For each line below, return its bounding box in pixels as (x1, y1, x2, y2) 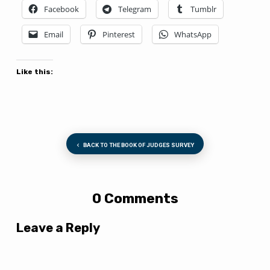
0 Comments (92, 190, 178, 207)
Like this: (16, 67, 53, 76)
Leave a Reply (16, 220, 100, 235)
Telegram (118, 3, 151, 14)
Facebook (43, 3, 79, 14)
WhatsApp (174, 28, 212, 40)
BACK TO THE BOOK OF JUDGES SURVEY (81, 141, 194, 148)
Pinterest (102, 28, 135, 40)
